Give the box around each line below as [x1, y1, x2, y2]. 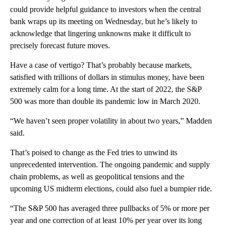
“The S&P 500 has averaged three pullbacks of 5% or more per [10, 203, 209, 212]
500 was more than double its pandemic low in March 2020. [10, 96, 200, 105]
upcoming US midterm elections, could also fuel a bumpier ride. [10, 184, 212, 193]
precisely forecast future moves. [10, 41, 110, 50]
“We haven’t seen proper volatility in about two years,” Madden [10, 116, 212, 125]
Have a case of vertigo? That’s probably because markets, [10, 60, 192, 69]
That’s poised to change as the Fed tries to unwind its [10, 148, 177, 157]
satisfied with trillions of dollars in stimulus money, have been [10, 72, 204, 81]
